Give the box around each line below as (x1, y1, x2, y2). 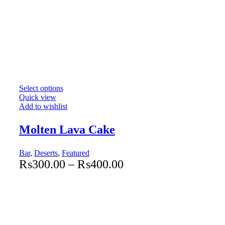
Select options (19, 83, 63, 92)
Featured (62, 148, 89, 157)
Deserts (34, 148, 58, 157)
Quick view (19, 92, 56, 101)
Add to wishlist (19, 101, 67, 110)
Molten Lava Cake (19, 123, 115, 136)
